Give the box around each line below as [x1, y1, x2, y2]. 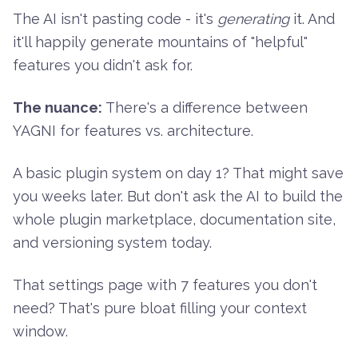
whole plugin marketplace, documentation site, [13, 211, 336, 229]
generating [217, 10, 289, 28]
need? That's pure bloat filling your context [13, 300, 307, 317]
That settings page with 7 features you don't [13, 276, 317, 294]
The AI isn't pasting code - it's [13, 10, 217, 28]
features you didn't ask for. [13, 57, 193, 74]
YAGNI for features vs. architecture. [13, 122, 253, 140]
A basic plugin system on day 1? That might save [13, 165, 344, 182]
